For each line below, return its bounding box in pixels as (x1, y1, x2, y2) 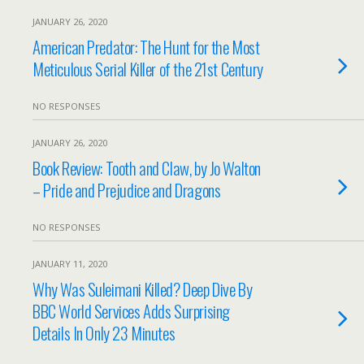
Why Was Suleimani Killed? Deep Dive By (32, 276, 253, 301)
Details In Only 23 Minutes (32, 320, 175, 345)
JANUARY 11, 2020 (32, 258, 107, 270)
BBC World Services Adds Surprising (32, 298, 230, 323)
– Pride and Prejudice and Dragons (32, 177, 221, 202)
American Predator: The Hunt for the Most (32, 34, 260, 59)
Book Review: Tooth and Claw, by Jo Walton (32, 155, 261, 180)
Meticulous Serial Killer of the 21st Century (32, 56, 263, 81)
